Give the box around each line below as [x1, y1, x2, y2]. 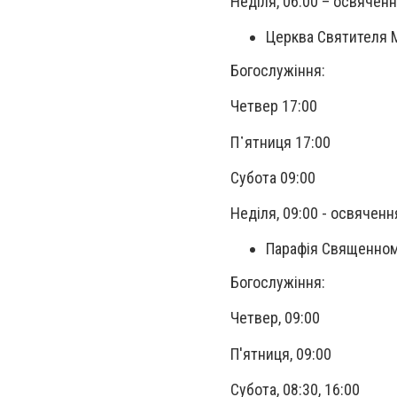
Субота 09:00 [230, 167, 315, 187]
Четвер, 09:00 [230, 308, 323, 328]
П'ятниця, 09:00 [230, 344, 335, 363]
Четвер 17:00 [230, 97, 317, 116]
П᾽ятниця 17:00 [230, 132, 331, 152]
